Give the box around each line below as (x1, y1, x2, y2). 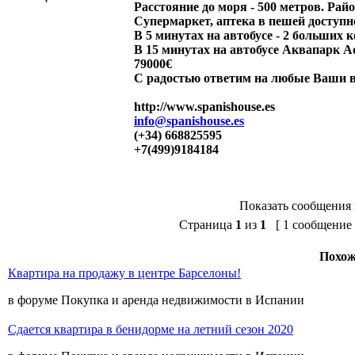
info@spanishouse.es (134, 114, 244, 128)
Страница (179, 218, 235, 231)
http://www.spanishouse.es (134, 100, 275, 113)
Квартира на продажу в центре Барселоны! (8, 266, 241, 280)
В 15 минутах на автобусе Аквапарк (134, 43, 343, 56)
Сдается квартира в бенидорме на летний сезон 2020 (8, 323, 293, 336)
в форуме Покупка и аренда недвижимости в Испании (8, 293, 304, 307)
